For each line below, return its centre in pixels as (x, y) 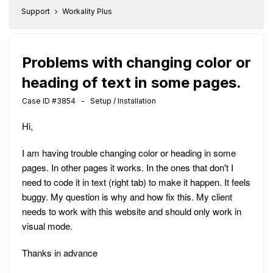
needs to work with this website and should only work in (132, 211)
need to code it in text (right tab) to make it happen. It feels (136, 182)
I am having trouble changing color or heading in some (129, 153)
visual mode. (47, 226)
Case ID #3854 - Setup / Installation (89, 101)
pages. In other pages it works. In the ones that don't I (128, 167)
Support (36, 11)
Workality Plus (87, 11)
